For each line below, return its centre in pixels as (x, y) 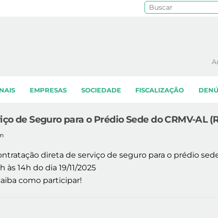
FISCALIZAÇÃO (160, 91)
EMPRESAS (48, 91)
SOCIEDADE (101, 91)
